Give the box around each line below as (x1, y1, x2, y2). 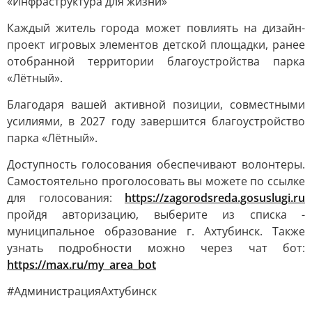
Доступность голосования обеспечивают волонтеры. (7, 157, 305, 172)
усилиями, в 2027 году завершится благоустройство (7, 114, 305, 129)
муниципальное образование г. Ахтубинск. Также (7, 224, 305, 239)
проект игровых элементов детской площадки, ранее (7, 37, 305, 52)
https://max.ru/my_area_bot (7, 257, 156, 272)
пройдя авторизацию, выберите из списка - (7, 207, 305, 222)
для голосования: (7, 190, 125, 205)
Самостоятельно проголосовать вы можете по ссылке (7, 173, 305, 189)
